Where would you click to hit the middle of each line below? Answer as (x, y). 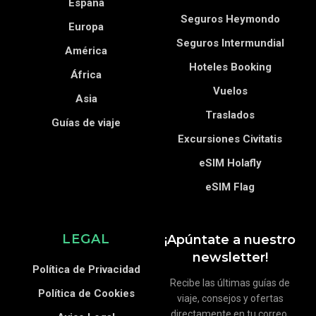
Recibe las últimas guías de (230, 283)
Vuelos (230, 91)
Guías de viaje (86, 123)
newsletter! (230, 257)
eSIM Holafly (230, 163)
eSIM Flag (230, 187)
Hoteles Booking (230, 67)
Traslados (230, 115)
